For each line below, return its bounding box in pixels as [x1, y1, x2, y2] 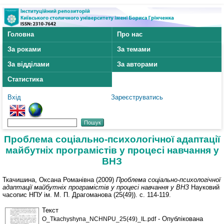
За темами [117, 45, 150, 53]
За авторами [117, 60, 157, 68]
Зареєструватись [110, 93, 163, 101]
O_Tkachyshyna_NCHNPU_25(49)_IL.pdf [42, 215, 156, 222]
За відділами [7, 60, 49, 68]
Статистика [7, 75, 43, 83]
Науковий [189, 183, 219, 191]
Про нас [117, 30, 142, 38]
